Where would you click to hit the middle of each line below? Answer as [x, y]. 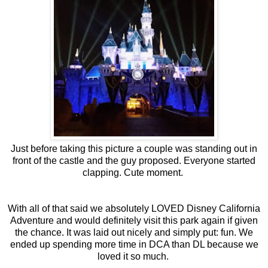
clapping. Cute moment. [134, 172]
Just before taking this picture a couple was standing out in [134, 148]
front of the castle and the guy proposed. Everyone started [134, 160]
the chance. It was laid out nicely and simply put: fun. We [134, 232]
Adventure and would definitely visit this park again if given [134, 220]
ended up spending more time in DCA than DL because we [134, 244]
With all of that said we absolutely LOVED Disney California [134, 208]
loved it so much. [134, 256]
